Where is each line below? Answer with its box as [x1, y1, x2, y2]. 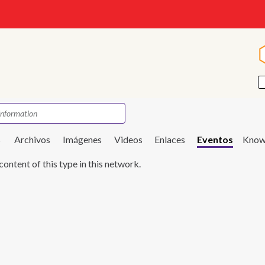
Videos [114, 134, 143, 145]
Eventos [197, 134, 233, 145]
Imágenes [63, 134, 102, 145]
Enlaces [154, 134, 185, 145]
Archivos [14, 134, 50, 145]
